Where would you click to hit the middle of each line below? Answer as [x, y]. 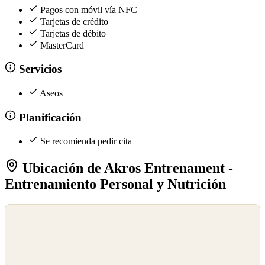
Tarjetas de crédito [74, 21]
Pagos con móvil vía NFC [89, 9]
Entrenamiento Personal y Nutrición [115, 184]
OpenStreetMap [31, 223]
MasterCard [62, 45]
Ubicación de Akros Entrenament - [126, 168]
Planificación [49, 117]
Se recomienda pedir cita [86, 141]
